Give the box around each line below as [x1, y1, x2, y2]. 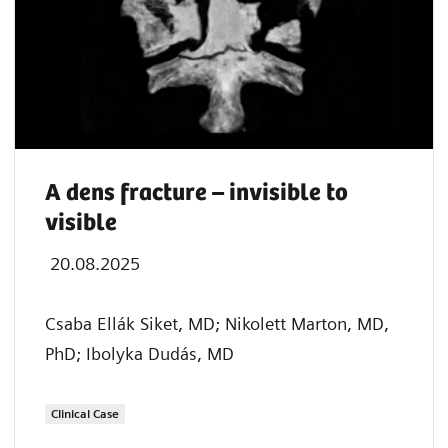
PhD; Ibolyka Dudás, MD [45, 342, 234, 364]
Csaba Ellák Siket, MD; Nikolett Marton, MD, [45, 312, 389, 334]
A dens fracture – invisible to [45, 179, 348, 207]
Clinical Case [51, 405, 119, 421]
